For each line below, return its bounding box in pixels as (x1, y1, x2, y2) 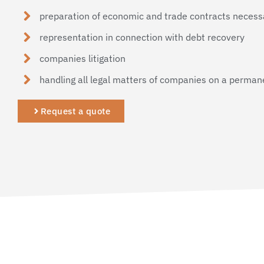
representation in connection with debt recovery (39, 31, 245, 44)
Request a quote (40, 105, 111, 117)
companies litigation (39, 52, 126, 65)
